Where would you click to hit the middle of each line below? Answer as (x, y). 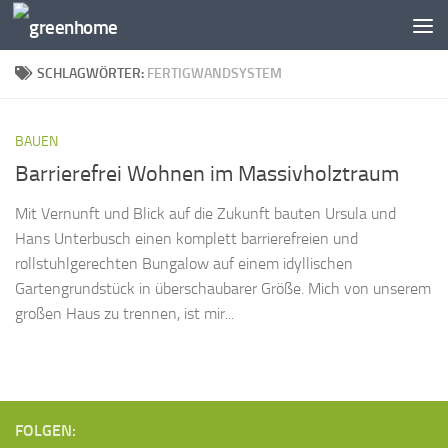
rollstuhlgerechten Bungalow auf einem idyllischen (184, 264)
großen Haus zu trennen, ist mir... (124, 314)
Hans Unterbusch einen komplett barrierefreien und (186, 239)
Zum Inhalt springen (97, 28)
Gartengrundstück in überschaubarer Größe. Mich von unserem (223, 289)
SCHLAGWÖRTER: (92, 73)
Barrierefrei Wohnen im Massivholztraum (207, 174)
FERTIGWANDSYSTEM (214, 73)
